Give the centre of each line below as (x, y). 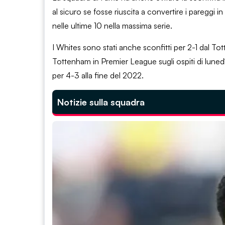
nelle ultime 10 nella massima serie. (112, 25)
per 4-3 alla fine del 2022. (98, 75)
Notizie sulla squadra (101, 102)
